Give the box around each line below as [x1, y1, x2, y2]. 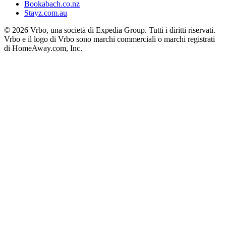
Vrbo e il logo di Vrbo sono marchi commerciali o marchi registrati [4, 34, 215, 43]
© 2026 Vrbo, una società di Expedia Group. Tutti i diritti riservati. [4, 25, 215, 34]
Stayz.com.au [24, 8, 67, 17]
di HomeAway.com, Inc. [4, 43, 82, 52]
